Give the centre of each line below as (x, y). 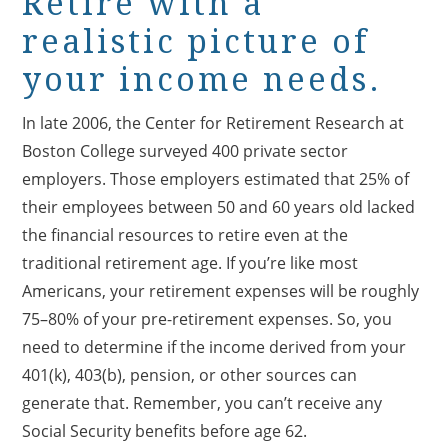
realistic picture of (196, 41)
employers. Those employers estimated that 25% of (216, 178)
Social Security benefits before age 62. (165, 430)
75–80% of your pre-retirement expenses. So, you (207, 318)
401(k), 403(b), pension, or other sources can (190, 374)
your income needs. (202, 79)
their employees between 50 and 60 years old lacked (219, 206)
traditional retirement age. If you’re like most (190, 262)
